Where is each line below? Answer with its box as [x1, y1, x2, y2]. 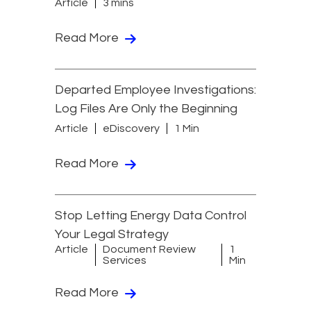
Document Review [103, 244, 196, 255]
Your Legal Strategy [55, 228, 169, 242]
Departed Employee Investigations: [55, 83, 256, 97]
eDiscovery [103, 122, 160, 134]
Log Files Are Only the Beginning [55, 102, 237, 116]
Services [103, 255, 146, 267]
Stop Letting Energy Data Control [55, 209, 246, 223]
